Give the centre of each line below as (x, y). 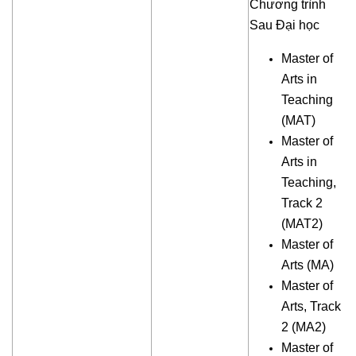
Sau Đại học (284, 25)
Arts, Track (311, 307)
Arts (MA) (308, 265)
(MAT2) (302, 224)
